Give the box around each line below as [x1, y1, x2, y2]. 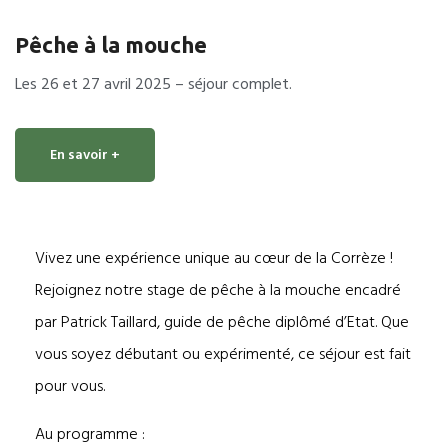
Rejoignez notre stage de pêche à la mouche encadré [35, 276, 401, 303]
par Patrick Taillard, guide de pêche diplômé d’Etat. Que [35, 308, 409, 335]
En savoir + [50, 142, 120, 166]
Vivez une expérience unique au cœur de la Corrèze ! [35, 244, 393, 271]
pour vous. [35, 372, 105, 399]
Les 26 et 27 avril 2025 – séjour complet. [15, 70, 292, 97]
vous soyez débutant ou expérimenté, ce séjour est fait [35, 340, 411, 367]
